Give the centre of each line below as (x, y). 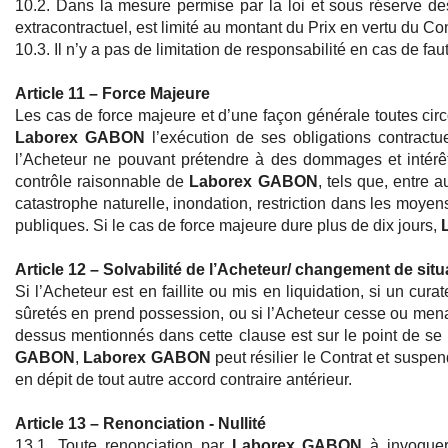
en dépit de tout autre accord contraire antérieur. (183, 380)
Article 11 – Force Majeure (112, 94)
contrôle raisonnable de (102, 182)
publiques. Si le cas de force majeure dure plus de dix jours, (228, 226)
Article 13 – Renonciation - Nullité (140, 424)
